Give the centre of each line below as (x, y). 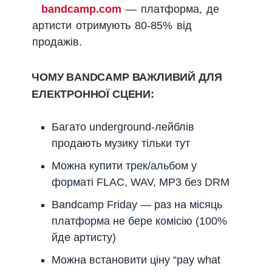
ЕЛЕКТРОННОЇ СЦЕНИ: (93, 94)
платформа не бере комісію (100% (139, 221)
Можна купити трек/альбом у (124, 166)
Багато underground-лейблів (123, 127)
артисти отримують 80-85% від (112, 25)
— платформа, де (170, 9)
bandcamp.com (81, 9)
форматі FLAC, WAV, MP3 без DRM (141, 182)
